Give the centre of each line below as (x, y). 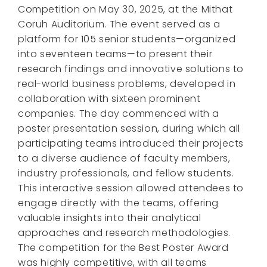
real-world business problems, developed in (127, 83)
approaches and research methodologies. (124, 232)
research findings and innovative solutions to (131, 69)
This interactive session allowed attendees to (131, 188)
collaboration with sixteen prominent (109, 98)
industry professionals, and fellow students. (126, 173)
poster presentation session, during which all (129, 128)
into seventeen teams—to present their (115, 54)
